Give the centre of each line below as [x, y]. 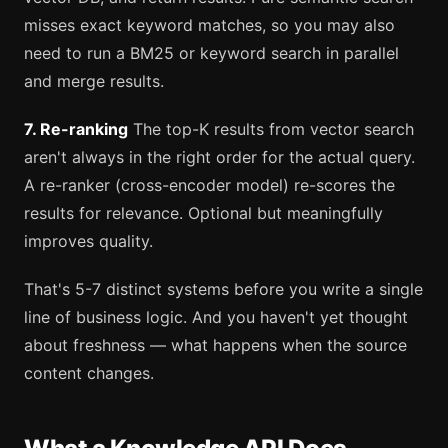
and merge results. [94, 81]
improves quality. [88, 241]
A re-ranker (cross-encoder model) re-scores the [209, 185]
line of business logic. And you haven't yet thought [216, 317]
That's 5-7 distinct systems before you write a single [223, 289]
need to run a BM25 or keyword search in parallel [211, 53]
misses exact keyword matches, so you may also [209, 25]
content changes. [89, 373]
